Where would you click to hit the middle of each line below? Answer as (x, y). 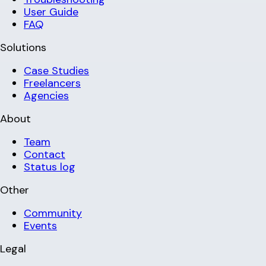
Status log (50, 167)
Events (40, 225)
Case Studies (56, 70)
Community (53, 213)
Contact (45, 154)
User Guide (51, 12)
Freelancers (52, 83)
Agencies (46, 95)
